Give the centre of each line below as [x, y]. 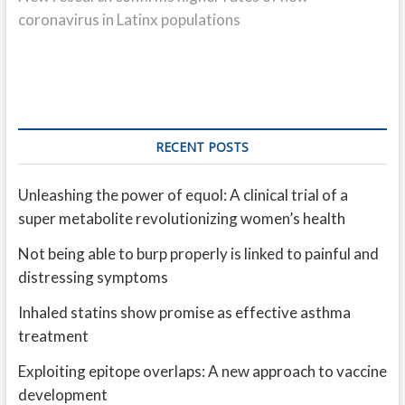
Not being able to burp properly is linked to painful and [198, 254]
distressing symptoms [93, 277]
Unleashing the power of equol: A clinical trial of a [183, 195]
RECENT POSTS [202, 147]
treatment [53, 336]
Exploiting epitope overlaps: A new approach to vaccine [202, 371]
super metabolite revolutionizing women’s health [181, 218]
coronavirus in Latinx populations [129, 19]
